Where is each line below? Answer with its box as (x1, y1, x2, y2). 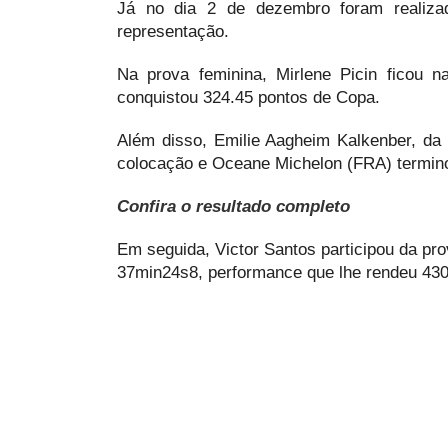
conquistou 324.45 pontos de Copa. (117, 87, 380, 107)
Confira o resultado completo (117, 196, 350, 216)
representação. (117, 21, 229, 41)
